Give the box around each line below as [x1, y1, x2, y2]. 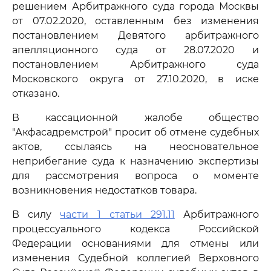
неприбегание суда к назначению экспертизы [12, 155, 259, 167]
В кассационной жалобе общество [12, 112, 259, 123]
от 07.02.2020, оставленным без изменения [12, 15, 259, 27]
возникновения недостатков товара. [12, 184, 197, 196]
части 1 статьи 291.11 [60, 209, 175, 220]
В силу [12, 209, 60, 220]
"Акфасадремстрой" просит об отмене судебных [12, 126, 259, 138]
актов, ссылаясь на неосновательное [12, 141, 259, 152]
